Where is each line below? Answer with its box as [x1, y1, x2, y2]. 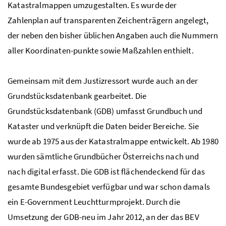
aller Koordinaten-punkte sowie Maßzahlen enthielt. [8, 45, 194, 56]
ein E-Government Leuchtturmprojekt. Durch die [8, 196, 180, 208]
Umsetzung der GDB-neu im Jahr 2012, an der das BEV [8, 211, 199, 223]
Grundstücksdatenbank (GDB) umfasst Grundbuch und [8, 105, 203, 117]
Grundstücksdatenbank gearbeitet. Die [8, 90, 147, 102]
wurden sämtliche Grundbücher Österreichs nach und [8, 151, 199, 162]
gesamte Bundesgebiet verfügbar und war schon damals [8, 181, 210, 193]
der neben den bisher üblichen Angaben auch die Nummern [8, 30, 218, 41]
